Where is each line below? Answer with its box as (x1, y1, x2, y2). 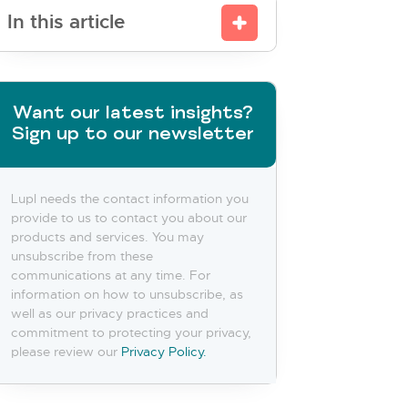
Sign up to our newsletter (11, 126, 254, 145)
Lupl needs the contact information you (11, 191, 250, 207)
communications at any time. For (11, 268, 211, 283)
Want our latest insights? (12, 105, 253, 124)
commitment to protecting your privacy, (11, 325, 252, 341)
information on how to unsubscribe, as (11, 287, 244, 302)
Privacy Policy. (121, 344, 208, 360)
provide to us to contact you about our (11, 210, 248, 226)
